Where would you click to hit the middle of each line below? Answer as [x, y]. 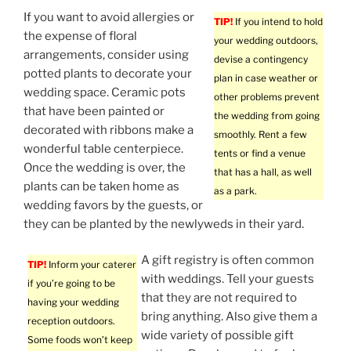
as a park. [235, 190]
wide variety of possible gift [217, 336]
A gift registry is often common [228, 261]
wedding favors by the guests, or [113, 205]
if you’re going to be [71, 284]
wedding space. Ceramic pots [105, 92]
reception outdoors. [71, 321]
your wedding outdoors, [266, 40]
